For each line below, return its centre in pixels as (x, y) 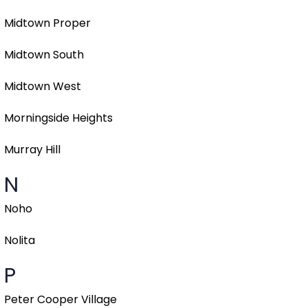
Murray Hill (32, 150)
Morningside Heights (58, 118)
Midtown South (44, 55)
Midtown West (43, 87)
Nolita (20, 241)
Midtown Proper (47, 23)
